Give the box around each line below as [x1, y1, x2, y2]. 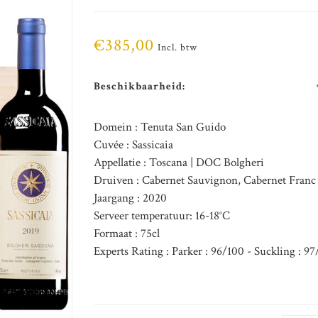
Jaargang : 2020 [93, 190, 167, 206]
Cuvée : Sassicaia [93, 137, 173, 153]
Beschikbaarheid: [93, 79, 185, 93]
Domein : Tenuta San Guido [93, 119, 226, 135]
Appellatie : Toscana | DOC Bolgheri [93, 155, 264, 170]
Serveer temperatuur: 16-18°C [93, 208, 230, 224]
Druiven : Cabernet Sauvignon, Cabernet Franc [93, 172, 316, 188]
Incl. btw [157, 41, 197, 54]
